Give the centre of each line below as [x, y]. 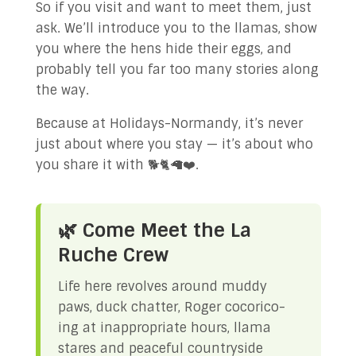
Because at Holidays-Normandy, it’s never [169, 124]
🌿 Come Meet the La [154, 230]
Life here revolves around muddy [162, 286]
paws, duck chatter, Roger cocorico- [171, 307]
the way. [62, 90]
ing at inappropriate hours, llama [164, 328]
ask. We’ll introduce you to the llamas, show [176, 28]
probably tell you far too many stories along [177, 70]
